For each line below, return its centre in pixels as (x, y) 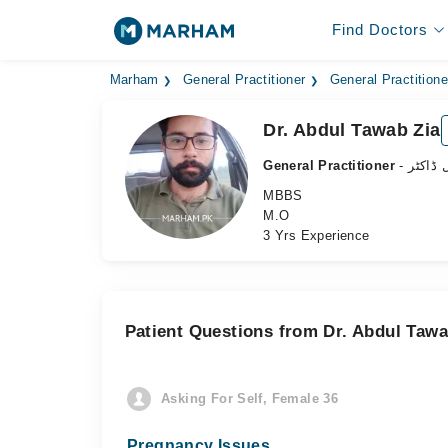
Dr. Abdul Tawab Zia (352, 130)
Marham (134, 80)
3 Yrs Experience (316, 235)
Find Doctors (379, 29)
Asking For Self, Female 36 (250, 398)
